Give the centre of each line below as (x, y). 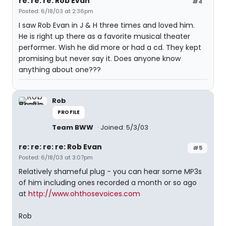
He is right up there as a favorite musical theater (104, 36)
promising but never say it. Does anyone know (100, 59)
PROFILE (69, 112)
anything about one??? (60, 70)
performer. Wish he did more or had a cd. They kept (110, 47)
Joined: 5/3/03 (124, 127)
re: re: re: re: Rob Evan (60, 147)
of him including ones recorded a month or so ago (108, 183)
